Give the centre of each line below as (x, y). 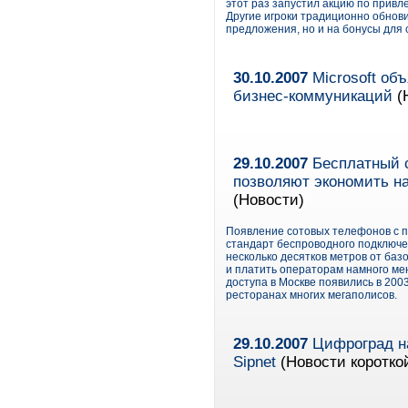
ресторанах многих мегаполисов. (311, 295)
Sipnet (255, 362)
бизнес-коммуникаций (313, 96)
